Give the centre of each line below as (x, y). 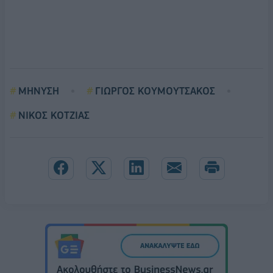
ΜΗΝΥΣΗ (39, 90)
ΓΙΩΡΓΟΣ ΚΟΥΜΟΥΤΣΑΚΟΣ (155, 90)
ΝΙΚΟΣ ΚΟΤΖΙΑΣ (54, 115)
